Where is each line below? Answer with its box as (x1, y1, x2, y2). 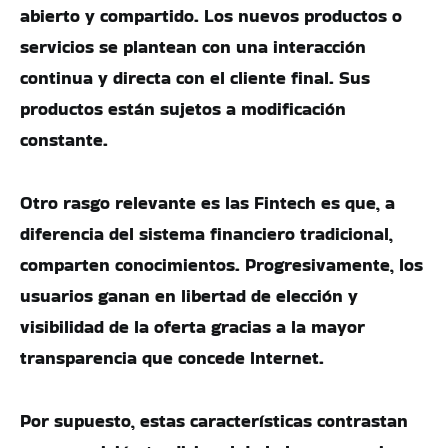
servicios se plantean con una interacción (20, 34, 366, 59)
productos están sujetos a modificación (20, 96, 346, 121)
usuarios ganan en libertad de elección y (20, 283, 358, 308)
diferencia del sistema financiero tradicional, (20, 221, 393, 246)
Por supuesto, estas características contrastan (20, 408, 408, 433)
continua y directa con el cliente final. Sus (20, 65, 370, 90)
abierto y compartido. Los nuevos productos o (20, 3, 402, 28)
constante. (20, 127, 108, 152)
